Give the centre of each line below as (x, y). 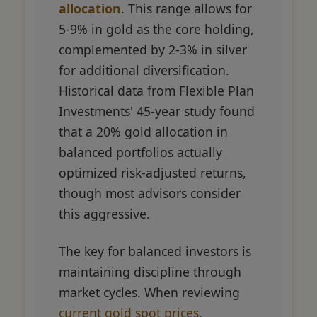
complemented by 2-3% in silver (153, 50)
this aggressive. (104, 214)
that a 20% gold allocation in (143, 132)
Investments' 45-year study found (157, 111)
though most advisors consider (150, 194)
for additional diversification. (144, 70)
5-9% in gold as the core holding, (156, 29)
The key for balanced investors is (155, 252)
